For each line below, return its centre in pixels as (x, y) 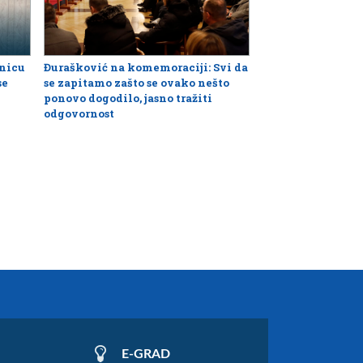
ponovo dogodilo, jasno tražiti (128, 98)
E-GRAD (144, 354)
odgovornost (79, 114)
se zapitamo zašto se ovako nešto (137, 83)
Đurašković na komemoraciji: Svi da (146, 68)
